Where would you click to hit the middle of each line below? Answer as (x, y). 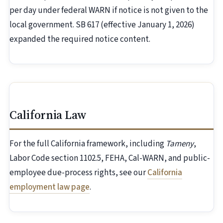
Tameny (180, 144)
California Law (48, 115)
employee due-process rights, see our (78, 173)
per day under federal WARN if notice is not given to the (109, 11)
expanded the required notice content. (80, 40)
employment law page (50, 187)
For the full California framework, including (88, 144)
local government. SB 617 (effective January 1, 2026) (102, 25)
